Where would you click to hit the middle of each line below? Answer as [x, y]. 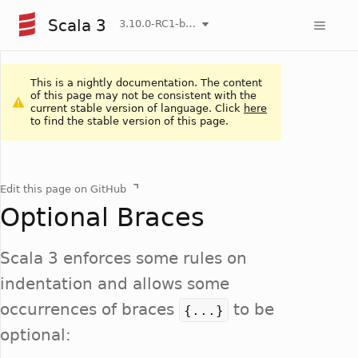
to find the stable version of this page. [129, 121]
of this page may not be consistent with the [143, 95]
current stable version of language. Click [137, 108]
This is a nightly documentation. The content [146, 83]
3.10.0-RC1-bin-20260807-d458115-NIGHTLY [191, 23]
